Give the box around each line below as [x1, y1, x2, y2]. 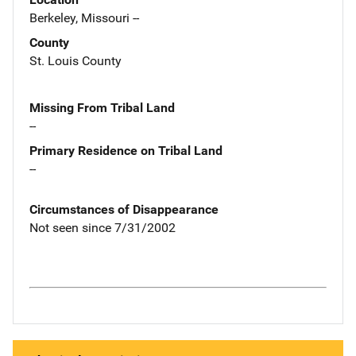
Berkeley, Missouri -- [29, 10, 139, 25]
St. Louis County [29, 52, 122, 68]
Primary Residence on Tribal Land [29, 142, 222, 158]
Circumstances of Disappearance [29, 201, 219, 217]
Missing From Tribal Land [29, 99, 175, 115]
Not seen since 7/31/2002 [29, 219, 176, 235]
